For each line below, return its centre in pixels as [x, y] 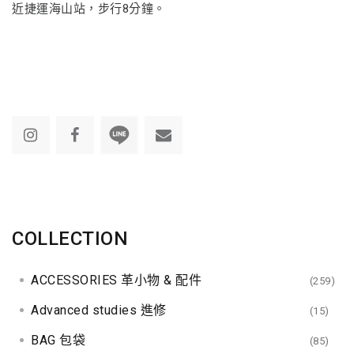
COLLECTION [70, 239]
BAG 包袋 [58, 341]
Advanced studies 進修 [99, 311]
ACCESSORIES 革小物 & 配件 [117, 281]
